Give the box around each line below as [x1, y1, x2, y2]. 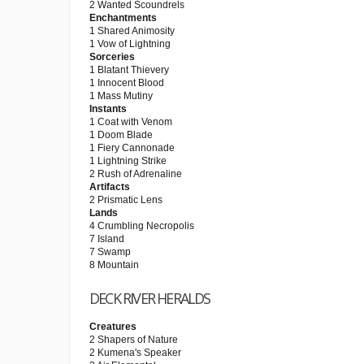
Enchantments [89, 12, 157, 24]
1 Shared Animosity [89, 25, 175, 37]
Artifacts [89, 181, 130, 193]
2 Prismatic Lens [89, 194, 162, 206]
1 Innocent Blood [89, 77, 164, 89]
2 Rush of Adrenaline [89, 168, 182, 180]
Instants [89, 103, 127, 115]
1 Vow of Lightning [89, 38, 171, 50]
